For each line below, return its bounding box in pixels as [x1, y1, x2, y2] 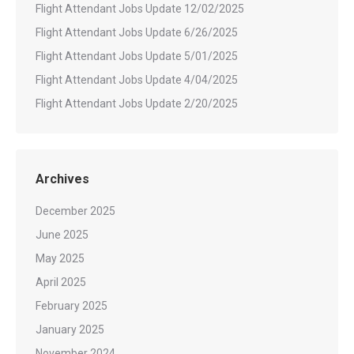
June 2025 [36, 228, 88, 241]
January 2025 [36, 323, 104, 336]
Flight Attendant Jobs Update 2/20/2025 [36, 97, 238, 110]
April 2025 [36, 276, 86, 288]
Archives [36, 171, 89, 186]
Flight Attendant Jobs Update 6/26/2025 [36, 26, 238, 39]
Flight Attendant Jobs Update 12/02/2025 [36, 2, 244, 15]
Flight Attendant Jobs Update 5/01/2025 [36, 50, 238, 62]
